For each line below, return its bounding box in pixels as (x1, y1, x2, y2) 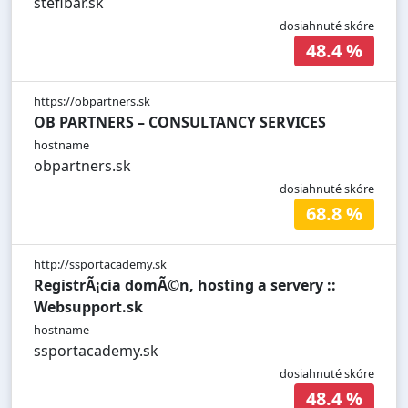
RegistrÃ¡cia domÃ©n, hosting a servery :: (34, 275, 336, 296)
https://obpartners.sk (34, 93, 150, 110)
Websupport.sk (34, 297, 143, 318)
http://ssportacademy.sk (34, 256, 167, 273)
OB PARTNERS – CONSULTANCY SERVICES (34, 112, 326, 133)
